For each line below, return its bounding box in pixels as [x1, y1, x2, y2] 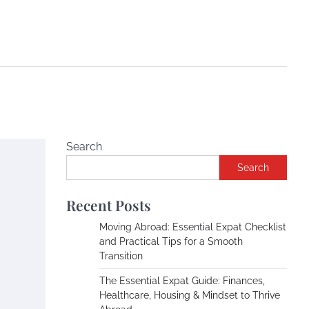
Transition [99, 250, 143, 261]
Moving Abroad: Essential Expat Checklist [99, 221, 286, 232]
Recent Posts [66, 195, 151, 215]
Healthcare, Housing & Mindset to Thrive [99, 290, 280, 301]
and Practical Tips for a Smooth [99, 236, 243, 247]
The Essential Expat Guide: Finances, [99, 275, 265, 286]
